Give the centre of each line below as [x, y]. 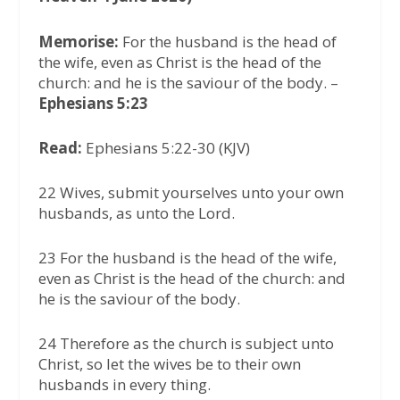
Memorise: [78, 41]
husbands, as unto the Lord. [136, 213]
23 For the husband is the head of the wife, [187, 258]
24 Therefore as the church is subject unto [186, 344]
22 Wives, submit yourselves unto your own [191, 192]
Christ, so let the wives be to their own [169, 364]
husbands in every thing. [124, 385]
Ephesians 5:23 [93, 103]
